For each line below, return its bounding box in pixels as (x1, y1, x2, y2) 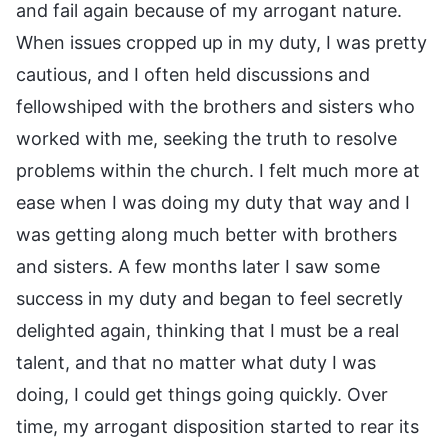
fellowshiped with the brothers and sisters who (16, 95, 415, 117)
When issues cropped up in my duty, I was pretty (16, 31, 427, 53)
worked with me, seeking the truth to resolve (16, 127, 397, 149)
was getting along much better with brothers (16, 223, 397, 245)
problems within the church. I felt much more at (16, 159, 420, 181)
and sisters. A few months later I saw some (16, 255, 380, 277)
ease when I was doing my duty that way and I (16, 191, 410, 213)
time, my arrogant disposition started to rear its (16, 415, 419, 437)
